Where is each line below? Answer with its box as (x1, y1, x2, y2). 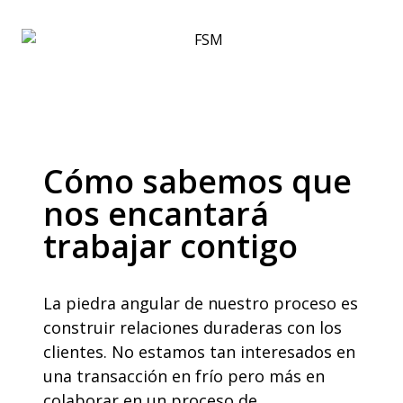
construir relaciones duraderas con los (43, 317, 342, 338)
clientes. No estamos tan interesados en (43, 341, 355, 363)
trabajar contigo (43, 224, 298, 268)
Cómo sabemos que (43, 159, 352, 203)
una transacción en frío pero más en (43, 365, 325, 387)
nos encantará (43, 192, 269, 236)
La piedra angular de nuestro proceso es (43, 292, 358, 314)
